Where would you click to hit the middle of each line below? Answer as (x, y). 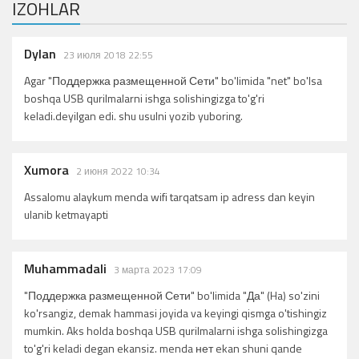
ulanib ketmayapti (66, 215)
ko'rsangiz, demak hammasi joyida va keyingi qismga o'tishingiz (175, 313)
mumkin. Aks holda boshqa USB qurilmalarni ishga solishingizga (176, 331)
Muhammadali (65, 269)
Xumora (46, 170)
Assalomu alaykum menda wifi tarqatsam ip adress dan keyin (169, 197)
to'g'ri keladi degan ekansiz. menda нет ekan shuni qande (163, 349)
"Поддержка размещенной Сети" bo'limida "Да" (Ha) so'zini (172, 296)
